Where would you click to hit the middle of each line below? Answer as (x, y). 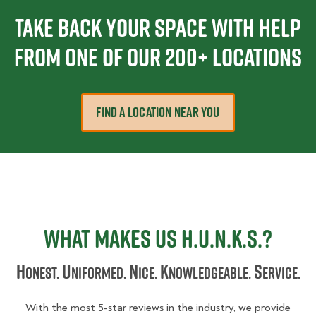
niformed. (98, 273)
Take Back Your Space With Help (158, 28)
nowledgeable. (209, 273)
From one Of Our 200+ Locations (158, 57)
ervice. (281, 273)
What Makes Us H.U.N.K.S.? (158, 239)
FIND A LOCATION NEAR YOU (158, 113)
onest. (42, 273)
